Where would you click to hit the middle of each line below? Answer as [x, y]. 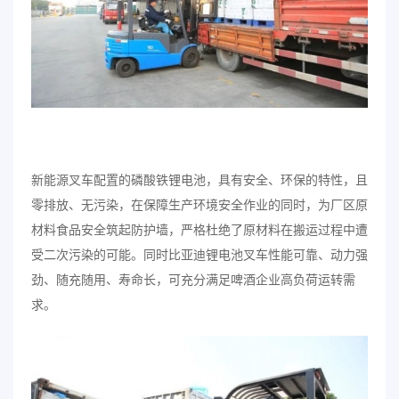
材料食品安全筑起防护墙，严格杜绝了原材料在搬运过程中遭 [199, 231]
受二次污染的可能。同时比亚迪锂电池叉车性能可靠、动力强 [199, 256]
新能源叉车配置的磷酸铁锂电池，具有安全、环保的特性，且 [199, 181]
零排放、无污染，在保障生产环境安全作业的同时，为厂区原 [199, 206]
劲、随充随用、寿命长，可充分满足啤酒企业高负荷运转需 [193, 281]
